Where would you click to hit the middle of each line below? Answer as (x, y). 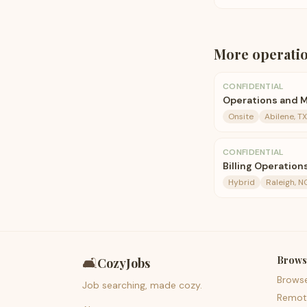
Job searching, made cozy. (142, 285)
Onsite (241, 116)
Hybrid (242, 182)
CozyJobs (124, 263)
